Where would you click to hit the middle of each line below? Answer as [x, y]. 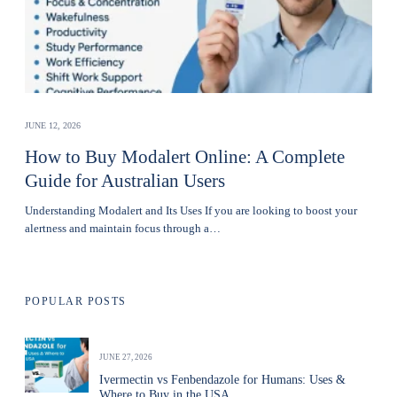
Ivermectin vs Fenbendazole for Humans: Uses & [222, 380]
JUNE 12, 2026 [53, 126]
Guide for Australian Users [125, 181]
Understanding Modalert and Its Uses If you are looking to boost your [191, 211]
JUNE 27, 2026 [126, 358]
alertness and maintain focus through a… [123, 229]
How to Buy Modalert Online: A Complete [185, 157]
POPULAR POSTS [76, 302]
